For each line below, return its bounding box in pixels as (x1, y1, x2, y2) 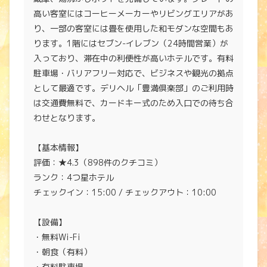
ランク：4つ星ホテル (33, 172, 114, 183)
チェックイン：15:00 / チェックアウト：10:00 (33, 187, 216, 198)
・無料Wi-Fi (33, 231, 80, 243)
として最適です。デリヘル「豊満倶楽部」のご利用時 (33, 82, 234, 94)
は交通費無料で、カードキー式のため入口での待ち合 (33, 97, 234, 108)
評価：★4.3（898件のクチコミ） (33, 157, 162, 168)
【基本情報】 (33, 142, 83, 153)
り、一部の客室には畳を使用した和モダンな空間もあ (33, 23, 234, 34)
